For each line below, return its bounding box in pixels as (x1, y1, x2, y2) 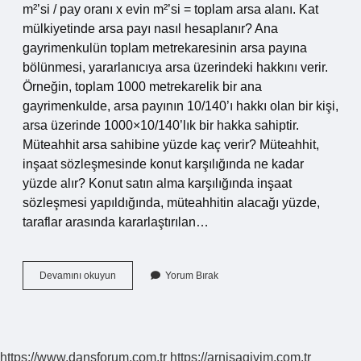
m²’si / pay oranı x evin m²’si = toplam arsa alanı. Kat (23, 2, 318, 16)
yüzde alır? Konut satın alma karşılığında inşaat (23, 176, 292, 190)
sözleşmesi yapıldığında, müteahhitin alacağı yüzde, (23, 196, 320, 210)
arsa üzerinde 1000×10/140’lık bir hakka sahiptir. (23, 118, 299, 132)
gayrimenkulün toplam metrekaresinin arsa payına (23, 41, 307, 55)
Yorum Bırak (165, 270, 218, 281)
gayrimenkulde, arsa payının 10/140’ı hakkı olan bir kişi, (23, 99, 338, 113)
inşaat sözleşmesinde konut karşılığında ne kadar (23, 157, 304, 171)
